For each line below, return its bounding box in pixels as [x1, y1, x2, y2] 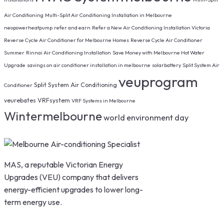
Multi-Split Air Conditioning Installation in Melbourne [45, 11, 172, 18]
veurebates [4, 96, 36, 104]
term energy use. [4, 196, 62, 207]
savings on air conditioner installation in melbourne [27, 61, 150, 68]
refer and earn [54, 23, 90, 31]
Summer [4, 48, 24, 56]
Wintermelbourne [4, 107, 102, 123]
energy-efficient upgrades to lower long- [4, 184, 143, 194]
